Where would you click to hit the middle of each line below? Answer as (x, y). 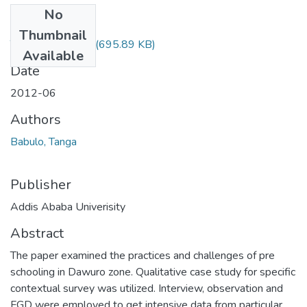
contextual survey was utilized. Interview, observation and (147, 288)
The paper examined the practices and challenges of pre (143, 255)
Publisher (41, 184)
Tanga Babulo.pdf (51, 44)
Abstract (37, 233)
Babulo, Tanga (44, 142)
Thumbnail (53, 35)
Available (53, 56)
